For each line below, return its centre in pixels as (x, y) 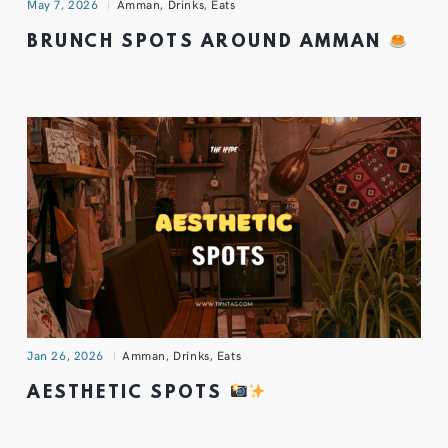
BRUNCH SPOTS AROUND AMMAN (208, 43)
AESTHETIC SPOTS (128, 393)
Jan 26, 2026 (66, 354)
